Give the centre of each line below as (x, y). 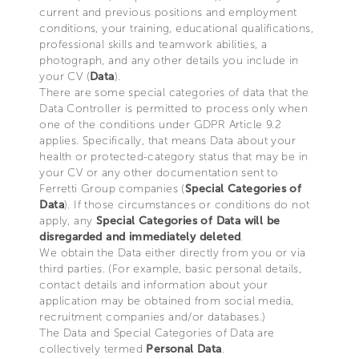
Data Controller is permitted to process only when (173, 109)
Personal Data (184, 349)
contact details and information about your (154, 285)
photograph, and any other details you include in (169, 61)
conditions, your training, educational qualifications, (176, 28)
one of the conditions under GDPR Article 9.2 (160, 125)
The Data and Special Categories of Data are (157, 333)
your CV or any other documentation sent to (159, 173)
